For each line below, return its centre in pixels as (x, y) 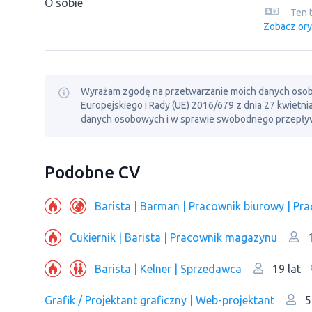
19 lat (285, 269)
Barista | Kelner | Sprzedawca (168, 268)
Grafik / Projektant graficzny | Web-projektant (159, 300)
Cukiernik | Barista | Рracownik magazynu (173, 237)
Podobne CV (92, 172)
